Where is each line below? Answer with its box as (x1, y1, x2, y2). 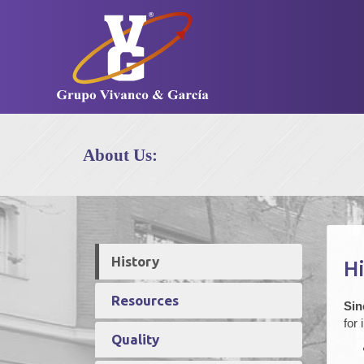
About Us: (83, 145, 158, 165)
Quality (111, 331, 159, 347)
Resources (111, 292, 179, 308)
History (111, 253, 159, 269)
